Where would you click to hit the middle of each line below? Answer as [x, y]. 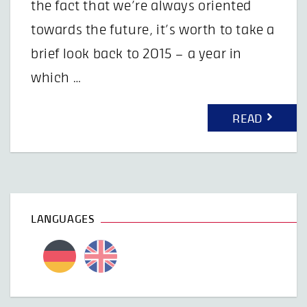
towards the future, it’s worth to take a [153, 30]
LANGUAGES [63, 219]
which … [56, 78]
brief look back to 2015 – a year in [137, 54]
